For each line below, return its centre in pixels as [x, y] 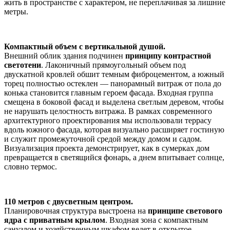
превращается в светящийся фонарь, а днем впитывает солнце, [114, 158]
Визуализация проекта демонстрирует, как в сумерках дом [107, 148]
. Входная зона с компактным [157, 220]
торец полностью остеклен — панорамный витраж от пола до [113, 84]
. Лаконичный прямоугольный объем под [113, 65]
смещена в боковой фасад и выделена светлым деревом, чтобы [114, 102]
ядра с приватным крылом [55, 220]
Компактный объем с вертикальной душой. [85, 47]
